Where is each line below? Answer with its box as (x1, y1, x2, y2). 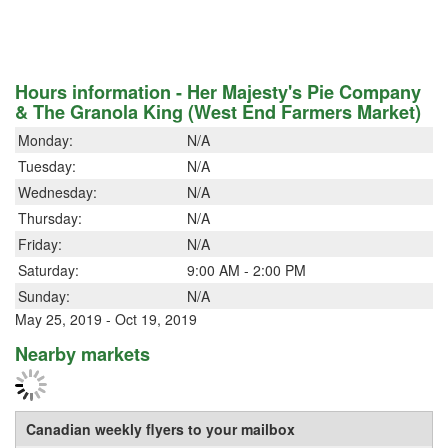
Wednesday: (18, 181, 97, 202)
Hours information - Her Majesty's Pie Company (15, 78, 421, 105)
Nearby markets (15, 340, 150, 367)
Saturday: (18, 259, 79, 280)
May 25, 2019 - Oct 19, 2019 (15, 308, 197, 329)
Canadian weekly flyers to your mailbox (26, 418, 295, 439)
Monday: (18, 129, 73, 150)
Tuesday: (18, 155, 76, 176)
